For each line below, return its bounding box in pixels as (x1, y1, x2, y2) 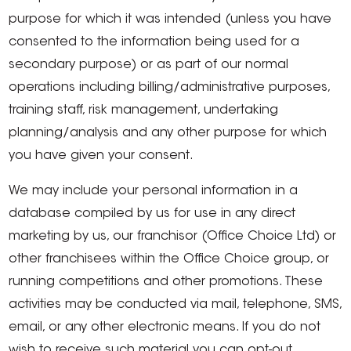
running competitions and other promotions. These (9, 276, 324, 288)
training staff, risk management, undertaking (9, 104, 279, 117)
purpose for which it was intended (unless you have (9, 13, 332, 26)
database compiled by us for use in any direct (9, 208, 296, 220)
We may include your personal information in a (9, 185, 299, 197)
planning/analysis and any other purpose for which (9, 127, 327, 139)
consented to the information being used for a (9, 36, 300, 49)
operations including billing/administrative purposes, (9, 81, 331, 94)
